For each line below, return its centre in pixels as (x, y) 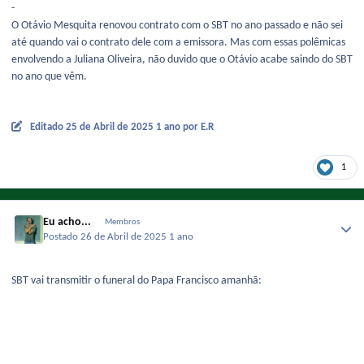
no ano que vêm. (49, 77)
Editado (48, 128)
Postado (62, 238)
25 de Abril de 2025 (110, 128)
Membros (122, 222)
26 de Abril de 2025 (125, 238)
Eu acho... (67, 222)
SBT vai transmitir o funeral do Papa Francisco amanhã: (136, 281)
